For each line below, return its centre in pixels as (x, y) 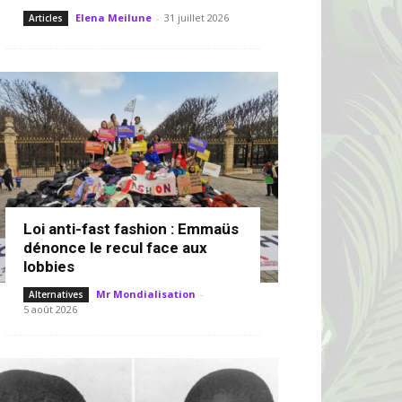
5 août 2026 (50, 309)
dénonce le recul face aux (115, 248)
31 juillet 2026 (197, 17)
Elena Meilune (114, 17)
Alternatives (56, 294)
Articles (46, 18)
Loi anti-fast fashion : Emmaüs (131, 229)
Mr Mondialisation (146, 294)
